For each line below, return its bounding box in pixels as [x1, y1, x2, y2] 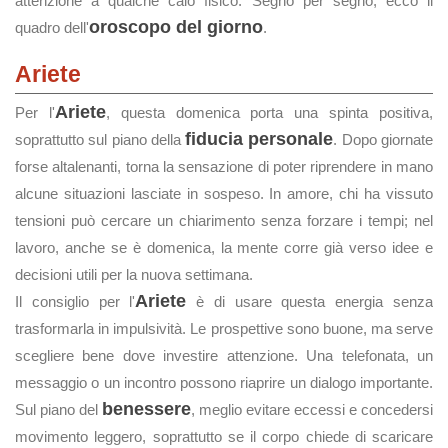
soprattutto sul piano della [15, 131, 186, 148]
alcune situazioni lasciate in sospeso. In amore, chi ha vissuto [15, 185, 433, 202]
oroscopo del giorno [89, 17, 263, 37]
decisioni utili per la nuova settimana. [15, 266, 253, 283]
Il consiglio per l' [15, 293, 136, 310]
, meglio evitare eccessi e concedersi [191, 401, 433, 418]
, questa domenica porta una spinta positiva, [105, 104, 434, 121]
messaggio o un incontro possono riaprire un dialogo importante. [15, 374, 433, 391]
